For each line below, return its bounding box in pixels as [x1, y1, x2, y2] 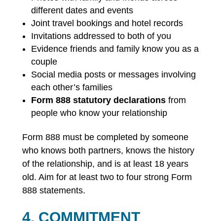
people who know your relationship [31, 108, 167, 118]
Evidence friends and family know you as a [31, 44, 199, 54]
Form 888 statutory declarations [31, 95, 166, 105]
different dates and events [31, 5, 133, 15]
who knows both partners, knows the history [22, 146, 194, 155]
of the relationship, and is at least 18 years [22, 159, 188, 169]
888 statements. [22, 185, 85, 195]
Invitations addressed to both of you [31, 31, 171, 41]
